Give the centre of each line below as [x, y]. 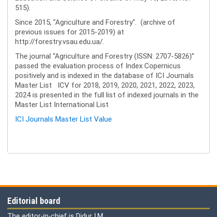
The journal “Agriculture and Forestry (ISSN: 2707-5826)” [105, 56]
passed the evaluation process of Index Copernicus [98, 66]
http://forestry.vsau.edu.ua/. [60, 42]
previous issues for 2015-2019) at [70, 32]
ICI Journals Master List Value [63, 119]
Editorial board [34, 201]
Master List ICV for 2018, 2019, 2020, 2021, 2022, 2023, [105, 85]
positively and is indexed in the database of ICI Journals [104, 76]
